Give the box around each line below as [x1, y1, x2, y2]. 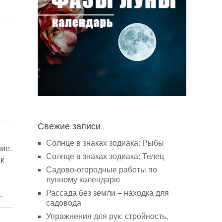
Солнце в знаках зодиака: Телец [46, 152, 164, 161]
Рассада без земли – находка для [46, 189, 169, 197]
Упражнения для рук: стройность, [46, 212, 168, 221]
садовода [46, 199, 81, 207]
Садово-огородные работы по [46, 166, 157, 174]
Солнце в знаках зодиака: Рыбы [46, 139, 164, 147]
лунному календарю [46, 175, 120, 184]
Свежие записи [38, 121, 101, 131]
